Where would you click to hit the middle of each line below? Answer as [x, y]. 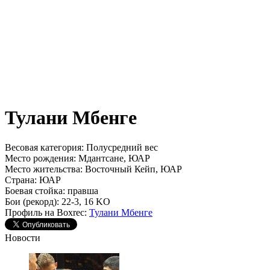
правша [82, 190]
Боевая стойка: [35, 190]
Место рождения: [40, 158]
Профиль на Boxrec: [46, 212]
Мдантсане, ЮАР [113, 158]
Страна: [21, 180]
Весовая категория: [44, 147]
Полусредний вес [121, 147]
